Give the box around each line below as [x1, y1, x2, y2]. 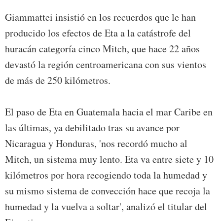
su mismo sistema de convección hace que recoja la [5, 184, 210, 197]
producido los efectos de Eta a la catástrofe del [5, 26, 191, 39]
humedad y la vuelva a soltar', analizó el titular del [5, 199, 207, 213]
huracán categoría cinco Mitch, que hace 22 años [5, 41, 200, 55]
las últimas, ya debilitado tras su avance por [5, 120, 180, 134]
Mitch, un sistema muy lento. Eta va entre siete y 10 [5, 152, 214, 166]
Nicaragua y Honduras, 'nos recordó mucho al [5, 136, 187, 150]
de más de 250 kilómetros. [5, 73, 110, 87]
